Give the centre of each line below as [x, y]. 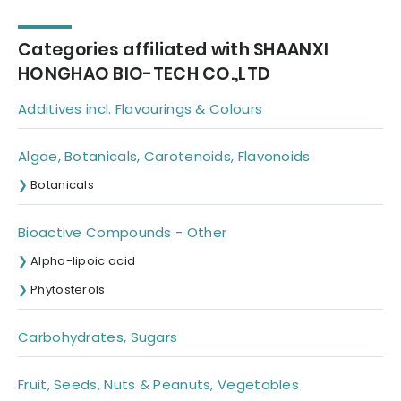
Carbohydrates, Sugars [98, 337]
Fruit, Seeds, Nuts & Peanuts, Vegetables [158, 385]
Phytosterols [68, 290]
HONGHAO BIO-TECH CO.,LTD [145, 74]
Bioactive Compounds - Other [123, 233]
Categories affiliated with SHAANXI [174, 50]
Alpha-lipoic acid [83, 261]
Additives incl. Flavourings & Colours [141, 109]
